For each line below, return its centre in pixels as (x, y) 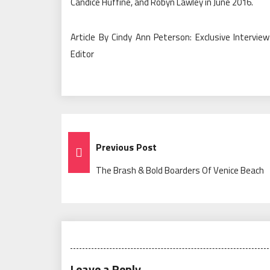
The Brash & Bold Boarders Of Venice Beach (180, 171)
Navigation (111, 170)
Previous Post (126, 147)
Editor (82, 54)
